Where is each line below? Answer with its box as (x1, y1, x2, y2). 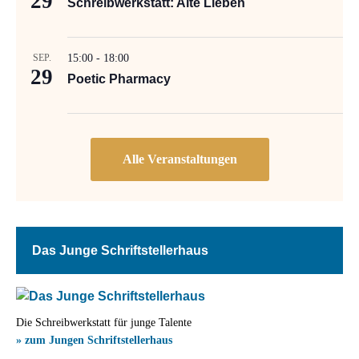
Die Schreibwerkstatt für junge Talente (16, 317, 192, 329)
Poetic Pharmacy (67, 72, 171, 87)
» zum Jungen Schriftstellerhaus (16, 334, 172, 347)
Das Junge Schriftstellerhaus (32, 244, 208, 258)
